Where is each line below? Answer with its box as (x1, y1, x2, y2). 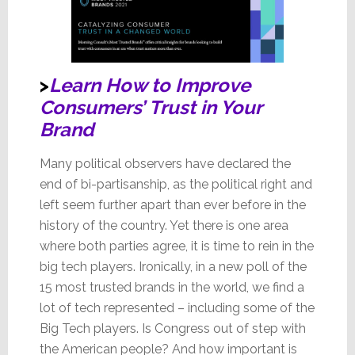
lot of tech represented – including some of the (39, 300, 315, 315)
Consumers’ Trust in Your (39, 95, 261, 119)
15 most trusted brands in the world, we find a (39, 279, 304, 295)
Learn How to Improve (48, 73, 250, 97)
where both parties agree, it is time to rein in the (39, 238, 314, 254)
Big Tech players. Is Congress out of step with (39, 320, 306, 336)
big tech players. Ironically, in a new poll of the (39, 258, 307, 274)
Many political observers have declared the (39, 155, 291, 171)
